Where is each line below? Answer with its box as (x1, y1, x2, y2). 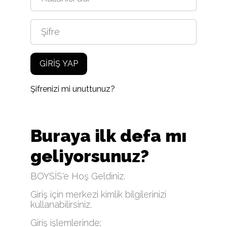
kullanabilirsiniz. (30, 199, 94, 210)
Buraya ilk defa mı (30, 126, 186, 146)
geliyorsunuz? (30, 146, 149, 166)
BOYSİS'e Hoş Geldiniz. (30, 171, 125, 181)
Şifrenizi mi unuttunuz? (30, 84, 115, 94)
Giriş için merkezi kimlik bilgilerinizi (30, 189, 166, 200)
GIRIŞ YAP (40, 59, 78, 68)
